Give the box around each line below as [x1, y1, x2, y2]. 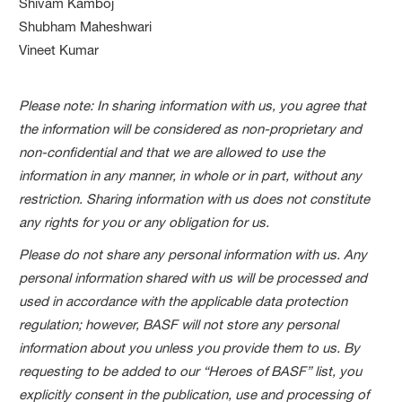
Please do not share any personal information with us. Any [19, 245, 368, 263]
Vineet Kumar [19, 40, 100, 58]
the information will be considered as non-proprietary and [19, 119, 363, 137]
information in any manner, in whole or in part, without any [19, 166, 363, 184]
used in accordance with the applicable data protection [19, 292, 348, 310]
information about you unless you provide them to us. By [19, 338, 361, 356]
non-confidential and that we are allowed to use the [19, 143, 326, 161]
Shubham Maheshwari [19, 17, 153, 35]
